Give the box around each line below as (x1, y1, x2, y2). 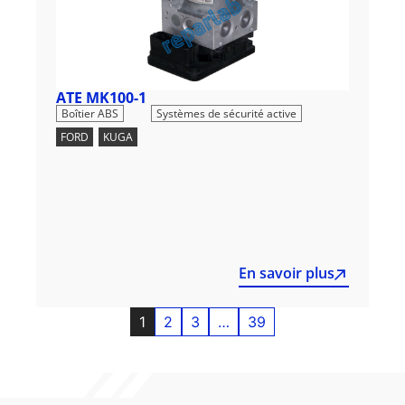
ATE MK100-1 (56, 87, 146, 108)
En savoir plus (239, 262, 334, 283)
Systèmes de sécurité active (156, 105, 297, 121)
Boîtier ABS (61, 105, 118, 121)
